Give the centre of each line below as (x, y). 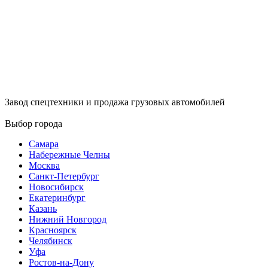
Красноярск (53, 230)
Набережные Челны (69, 155)
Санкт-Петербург (64, 176)
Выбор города (33, 124)
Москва (44, 165)
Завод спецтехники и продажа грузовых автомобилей (115, 102)
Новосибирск (56, 187)
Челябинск (51, 241)
